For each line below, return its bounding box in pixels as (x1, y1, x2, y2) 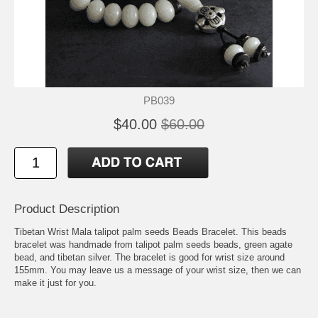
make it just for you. (14, 277, 97, 288)
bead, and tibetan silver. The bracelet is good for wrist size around (14, 251, 285, 263)
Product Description (14, 202, 119, 216)
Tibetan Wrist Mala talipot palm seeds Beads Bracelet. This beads (14, 226, 287, 237)
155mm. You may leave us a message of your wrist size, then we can (14, 264, 301, 275)
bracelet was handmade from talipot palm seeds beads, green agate (14, 238, 292, 250)
